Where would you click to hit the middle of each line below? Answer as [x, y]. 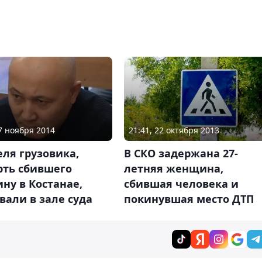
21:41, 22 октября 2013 [174, 130]
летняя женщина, [173, 169]
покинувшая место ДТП [189, 199]
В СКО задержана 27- [181, 154]
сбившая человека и [181, 184]
